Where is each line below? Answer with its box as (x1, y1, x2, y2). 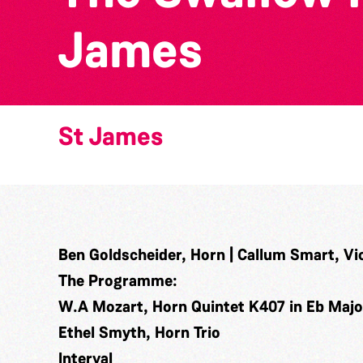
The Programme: (58, 269, 177, 291)
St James (58, 119, 163, 153)
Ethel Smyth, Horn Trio (58, 321, 220, 343)
